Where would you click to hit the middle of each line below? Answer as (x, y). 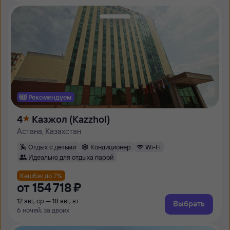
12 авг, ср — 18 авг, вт (48, 201)
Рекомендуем (50, 97)
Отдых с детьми (52, 147)
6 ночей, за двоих (43, 210)
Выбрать (189, 204)
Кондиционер (111, 147)
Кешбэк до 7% (41, 175)
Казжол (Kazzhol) (71, 119)
